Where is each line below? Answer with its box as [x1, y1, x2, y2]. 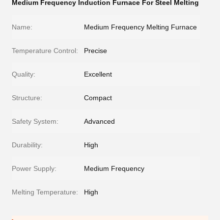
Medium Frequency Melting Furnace [84, 23, 197, 31]
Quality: [12, 70, 35, 78]
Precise [84, 47, 107, 55]
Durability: [12, 141, 43, 149]
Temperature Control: [12, 47, 78, 55]
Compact [84, 94, 112, 102]
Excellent [84, 70, 112, 78]
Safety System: [12, 117, 58, 125]
